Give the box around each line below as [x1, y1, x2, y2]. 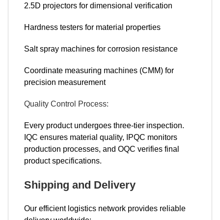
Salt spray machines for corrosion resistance [24, 45, 178, 54]
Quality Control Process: [24, 100, 109, 109]
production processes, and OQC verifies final [24, 145, 179, 154]
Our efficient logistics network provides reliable [24, 204, 186, 213]
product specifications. [24, 157, 102, 165]
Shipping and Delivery [24, 179, 136, 192]
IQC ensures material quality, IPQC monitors [24, 133, 177, 142]
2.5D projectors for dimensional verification [24, 1, 172, 10]
